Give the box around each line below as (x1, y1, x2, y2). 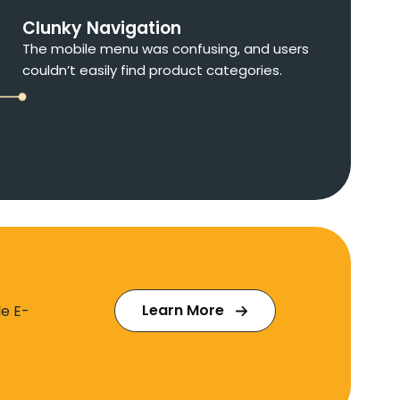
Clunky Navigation (21, 16, 181, 41)
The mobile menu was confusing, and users (21, 39, 309, 59)
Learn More (142, 300, 224, 321)
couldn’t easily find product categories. (21, 61, 282, 80)
